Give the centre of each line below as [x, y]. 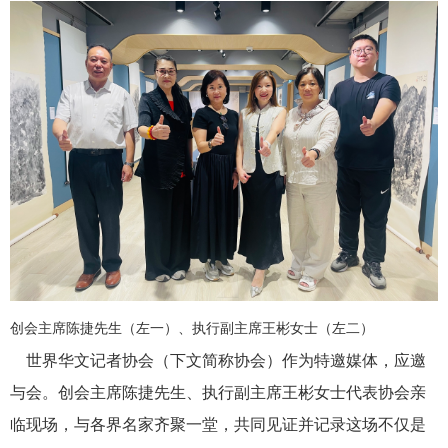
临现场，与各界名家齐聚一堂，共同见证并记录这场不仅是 [218, 424]
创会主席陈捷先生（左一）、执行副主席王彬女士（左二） [192, 328]
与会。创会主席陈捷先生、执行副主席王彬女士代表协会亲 [218, 392]
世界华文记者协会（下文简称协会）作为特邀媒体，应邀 [218, 360]
